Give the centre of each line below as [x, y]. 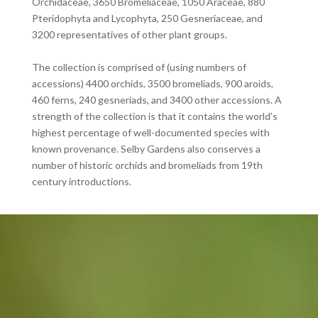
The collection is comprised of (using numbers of [139, 67]
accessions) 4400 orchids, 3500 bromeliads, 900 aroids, [152, 83]
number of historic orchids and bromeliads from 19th [147, 165]
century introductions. [81, 181]
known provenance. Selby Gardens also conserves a [146, 148]
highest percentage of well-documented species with [150, 132]
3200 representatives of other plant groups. [129, 34]
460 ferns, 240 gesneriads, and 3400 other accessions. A [157, 99]
